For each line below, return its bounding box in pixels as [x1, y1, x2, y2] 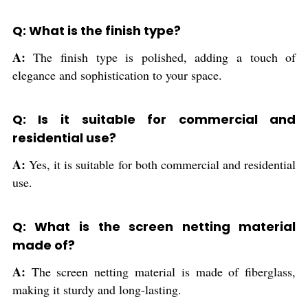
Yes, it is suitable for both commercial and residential [29, 156, 296, 173]
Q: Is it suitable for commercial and [12, 111, 296, 128]
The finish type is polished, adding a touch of [33, 49, 296, 65]
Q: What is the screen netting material [12, 218, 296, 235]
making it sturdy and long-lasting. [12, 281, 181, 298]
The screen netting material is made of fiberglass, [31, 263, 296, 280]
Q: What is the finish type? [12, 22, 181, 39]
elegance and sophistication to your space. [12, 67, 222, 83]
